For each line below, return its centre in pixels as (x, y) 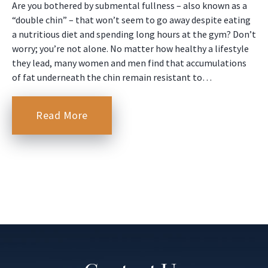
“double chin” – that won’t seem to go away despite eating (131, 20)
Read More (62, 115)
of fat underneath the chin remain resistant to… (112, 77)
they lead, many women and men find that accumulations (129, 63)
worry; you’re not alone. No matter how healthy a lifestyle (130, 49)
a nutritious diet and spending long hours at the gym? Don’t (134, 34)
